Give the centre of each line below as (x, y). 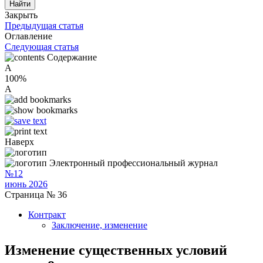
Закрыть (21, 15)
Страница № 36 (36, 195)
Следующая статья (42, 47)
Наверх (19, 142)
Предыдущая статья (44, 26)
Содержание (72, 57)
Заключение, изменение (100, 225)
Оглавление (28, 36)
